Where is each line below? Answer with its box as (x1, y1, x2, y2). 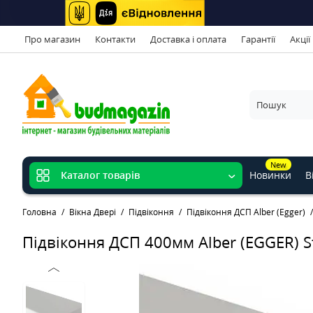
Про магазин (24, 32, 80, 45)
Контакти (95, 32, 136, 45)
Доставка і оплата (150, 32, 226, 45)
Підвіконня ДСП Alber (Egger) (187, 206, 305, 219)
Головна (22, 206, 57, 219)
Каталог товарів (61, 168, 140, 182)
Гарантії (241, 32, 275, 45)
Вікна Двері (69, 206, 116, 219)
